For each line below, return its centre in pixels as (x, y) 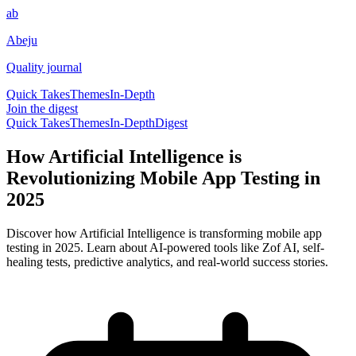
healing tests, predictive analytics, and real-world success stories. (167, 261)
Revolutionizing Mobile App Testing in (163, 178)
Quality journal (44, 67)
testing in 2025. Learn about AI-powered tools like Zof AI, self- (165, 247)
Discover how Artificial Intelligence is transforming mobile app (164, 233)
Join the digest (42, 108)
